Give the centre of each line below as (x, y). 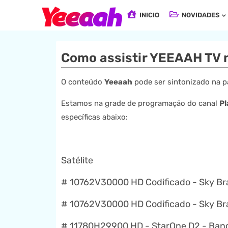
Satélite (77, 160)
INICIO (149, 15)
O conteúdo (82, 82)
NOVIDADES (200, 15)
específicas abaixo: (94, 117)
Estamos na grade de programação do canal (140, 103)
